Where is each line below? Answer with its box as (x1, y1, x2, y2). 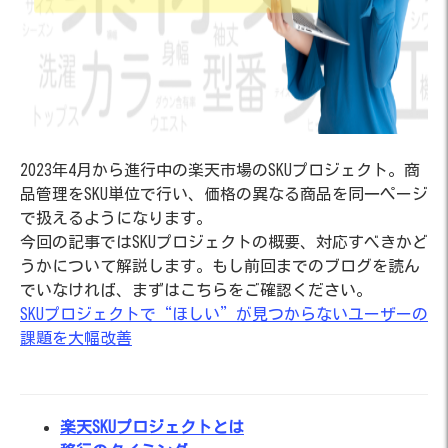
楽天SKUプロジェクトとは (60, 419, 244, 435)
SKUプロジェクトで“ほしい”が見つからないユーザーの (20, 306, 428, 322)
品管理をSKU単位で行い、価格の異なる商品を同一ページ (20, 186, 428, 202)
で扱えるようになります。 (20, 210, 212, 226)
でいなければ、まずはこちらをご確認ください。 (20, 282, 372, 298)
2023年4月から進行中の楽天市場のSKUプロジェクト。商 (20, 162, 420, 178)
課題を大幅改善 (20, 330, 132, 346)
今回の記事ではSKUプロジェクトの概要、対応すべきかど (20, 234, 428, 250)
